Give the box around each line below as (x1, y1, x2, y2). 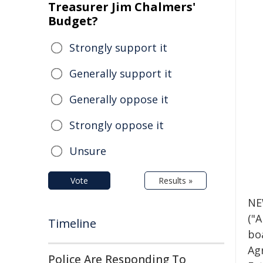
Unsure (69, 144, 106, 158)
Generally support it (69, 66, 172, 80)
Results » (159, 175, 193, 186)
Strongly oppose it (69, 118, 164, 132)
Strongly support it (69, 41, 167, 55)
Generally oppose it (69, 92, 168, 106)
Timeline (48, 215, 96, 231)
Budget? (48, 13, 98, 29)
